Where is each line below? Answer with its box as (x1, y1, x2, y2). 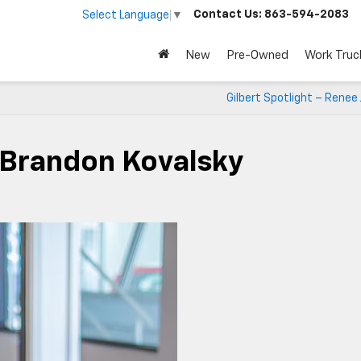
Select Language (82, 9, 169, 21)
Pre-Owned (226, 48, 288, 61)
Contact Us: (193, 9, 262, 21)
